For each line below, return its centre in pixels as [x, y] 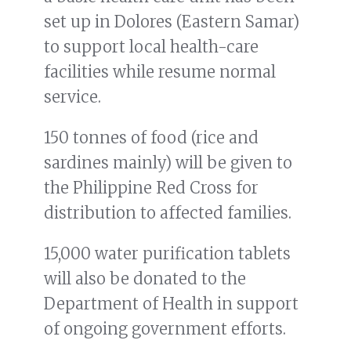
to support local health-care [151, 46]
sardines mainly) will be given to [168, 162]
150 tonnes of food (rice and [151, 137]
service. [72, 96]
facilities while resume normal [160, 71]
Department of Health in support [171, 303]
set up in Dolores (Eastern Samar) [172, 21]
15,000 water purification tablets [167, 253]
